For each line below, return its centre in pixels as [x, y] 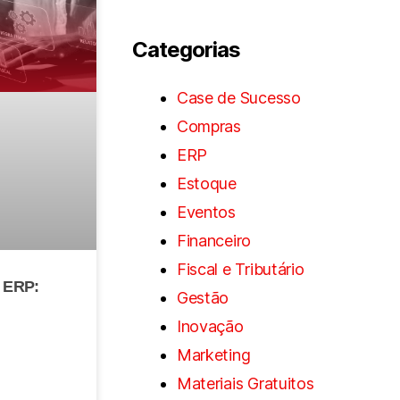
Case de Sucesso [238, 97]
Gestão [203, 297]
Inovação [210, 326]
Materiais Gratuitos [245, 383]
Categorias [186, 49]
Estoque [206, 183]
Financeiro [214, 240]
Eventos [206, 212]
